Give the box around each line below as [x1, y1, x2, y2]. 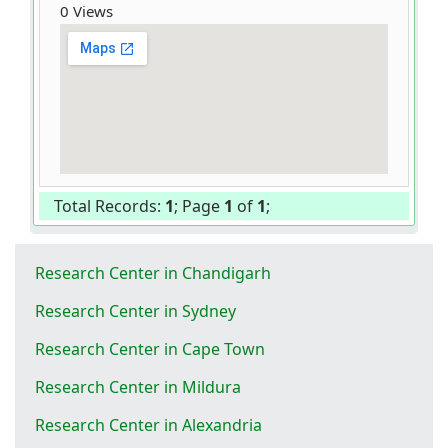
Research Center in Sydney [35, 299, 236, 322]
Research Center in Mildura [35, 375, 241, 398]
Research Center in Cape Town [35, 337, 265, 360]
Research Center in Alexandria [35, 413, 262, 436]
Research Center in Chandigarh [35, 261, 271, 284]
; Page [174, 194, 224, 217]
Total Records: [54, 194, 165, 217]
